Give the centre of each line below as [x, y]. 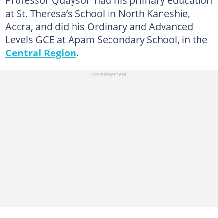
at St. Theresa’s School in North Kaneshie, [98, 13]
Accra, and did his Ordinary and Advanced [99, 26]
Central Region [41, 53]
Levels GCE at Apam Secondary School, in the [106, 39]
